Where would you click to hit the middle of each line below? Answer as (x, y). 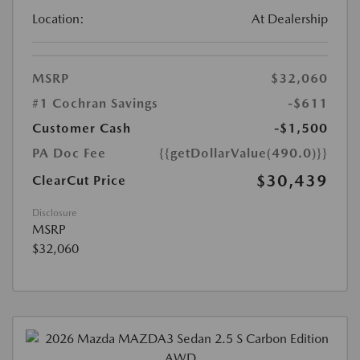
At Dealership (290, 19)
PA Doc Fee (69, 153)
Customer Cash (82, 129)
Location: (58, 19)
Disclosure (54, 213)
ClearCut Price (79, 181)
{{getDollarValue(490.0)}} (243, 153)
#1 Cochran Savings (95, 104)
